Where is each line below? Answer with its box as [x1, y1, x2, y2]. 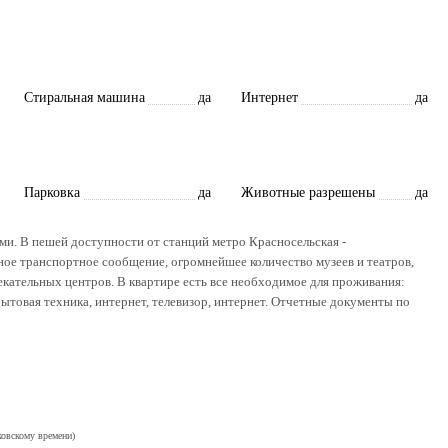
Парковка [24, 184, 80, 200]
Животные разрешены [241, 184, 375, 200]
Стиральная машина [24, 89, 145, 105]
